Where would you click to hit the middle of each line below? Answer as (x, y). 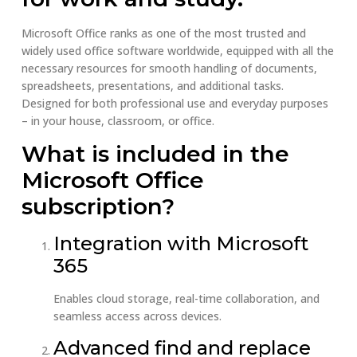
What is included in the (155, 154)
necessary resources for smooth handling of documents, (169, 69)
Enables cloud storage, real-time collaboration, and (186, 299)
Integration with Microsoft (180, 244)
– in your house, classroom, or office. (118, 121)
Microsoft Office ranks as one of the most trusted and (163, 33)
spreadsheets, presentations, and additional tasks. (152, 86)
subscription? (98, 207)
